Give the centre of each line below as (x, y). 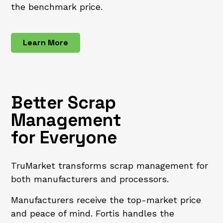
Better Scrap (64, 103)
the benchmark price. (57, 7)
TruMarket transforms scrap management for (110, 166)
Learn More (46, 43)
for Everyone (64, 138)
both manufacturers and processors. (90, 179)
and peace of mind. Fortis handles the (93, 213)
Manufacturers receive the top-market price (106, 200)
